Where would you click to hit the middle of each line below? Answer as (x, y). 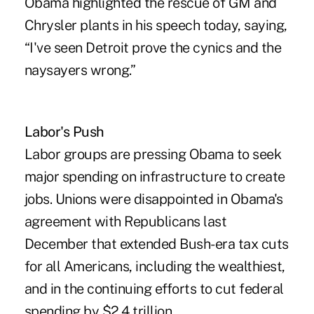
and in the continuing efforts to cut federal (154, 289)
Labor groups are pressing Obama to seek (153, 155)
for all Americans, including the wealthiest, (155, 267)
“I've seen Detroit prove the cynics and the (153, 48)
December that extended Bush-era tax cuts (156, 244)
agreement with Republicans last (125, 222)
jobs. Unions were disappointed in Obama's (153, 199)
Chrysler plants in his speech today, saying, (156, 26)
